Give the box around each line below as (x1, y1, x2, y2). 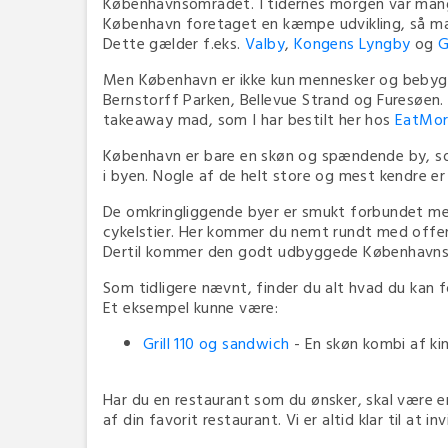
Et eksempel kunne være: (103, 295, 279, 320)
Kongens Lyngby (293, 31, 411, 56)
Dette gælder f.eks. (103, 31, 245, 56)
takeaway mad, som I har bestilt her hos (103, 107, 395, 132)
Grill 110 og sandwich (143, 331, 290, 356)
